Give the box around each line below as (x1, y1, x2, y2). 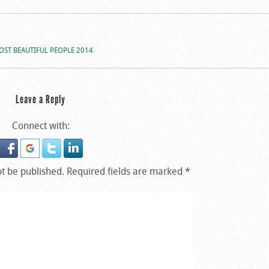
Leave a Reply (16, 92, 66, 106)
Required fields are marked (67, 164, 186, 178)
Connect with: (11, 118, 70, 132)
